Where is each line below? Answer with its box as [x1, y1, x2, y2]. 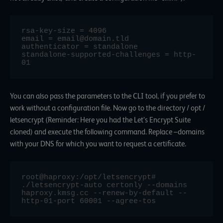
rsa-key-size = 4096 [21, 27, 107, 35]
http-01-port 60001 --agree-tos [21, 197, 156, 205]
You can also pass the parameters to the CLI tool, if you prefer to [10, 92, 205, 100]
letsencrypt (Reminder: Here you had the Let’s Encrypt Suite [10, 115, 191, 124]
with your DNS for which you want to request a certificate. [10, 139, 186, 148]
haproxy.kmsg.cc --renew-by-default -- [21, 189, 188, 197]
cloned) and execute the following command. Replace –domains [10, 127, 205, 136]
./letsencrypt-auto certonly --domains [21, 181, 188, 189]
